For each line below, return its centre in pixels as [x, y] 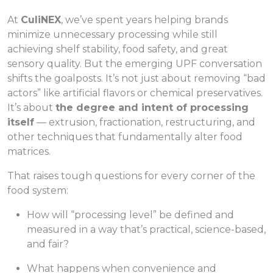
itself [21, 122]
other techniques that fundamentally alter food [125, 136]
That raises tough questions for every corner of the [131, 175]
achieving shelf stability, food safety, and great [118, 49]
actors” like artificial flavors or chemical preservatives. [135, 93]
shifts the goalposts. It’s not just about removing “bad [136, 78]
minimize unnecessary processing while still [112, 34]
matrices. [29, 151]
